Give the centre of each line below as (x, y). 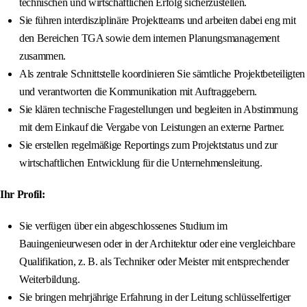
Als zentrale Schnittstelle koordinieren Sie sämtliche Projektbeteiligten (162, 74)
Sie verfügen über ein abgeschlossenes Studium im (123, 226)
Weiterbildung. (50, 280)
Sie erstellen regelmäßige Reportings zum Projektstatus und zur (149, 145)
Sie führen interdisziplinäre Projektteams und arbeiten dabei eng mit (158, 21)
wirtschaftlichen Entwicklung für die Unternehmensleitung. (141, 163)
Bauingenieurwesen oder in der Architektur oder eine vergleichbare (157, 244)
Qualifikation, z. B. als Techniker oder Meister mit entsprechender (154, 262)
